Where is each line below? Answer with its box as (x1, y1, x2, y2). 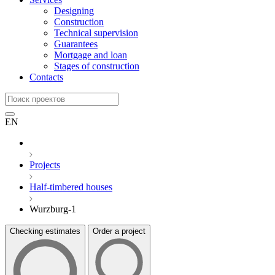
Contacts (29, 72, 63, 82)
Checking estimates (10, 227, 80, 236)
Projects (29, 160, 60, 170)
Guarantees (54, 39, 98, 49)
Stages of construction (54, 61, 139, 71)
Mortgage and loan (54, 50, 127, 60)
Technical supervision (54, 28, 138, 38)
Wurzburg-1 (29, 204, 76, 214)
